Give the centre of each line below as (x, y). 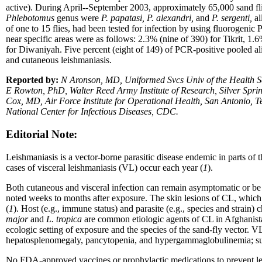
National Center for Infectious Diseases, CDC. (92, 112)
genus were (78, 18)
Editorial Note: (42, 134)
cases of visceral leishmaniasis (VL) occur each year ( (104, 167)
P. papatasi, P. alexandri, (149, 18)
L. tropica (64, 219)
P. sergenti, (232, 18)
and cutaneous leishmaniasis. (59, 60)
